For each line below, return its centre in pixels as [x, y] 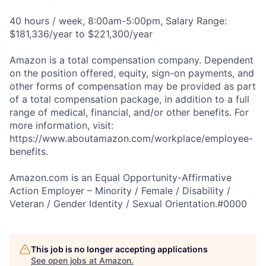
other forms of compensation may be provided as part [133, 86]
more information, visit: [61, 125]
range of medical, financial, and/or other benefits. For [129, 112]
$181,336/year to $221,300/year [81, 34]
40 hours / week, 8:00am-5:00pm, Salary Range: [118, 20]
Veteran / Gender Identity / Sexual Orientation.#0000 [128, 203]
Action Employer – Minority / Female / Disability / [120, 190]
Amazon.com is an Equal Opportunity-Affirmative [121, 177]
